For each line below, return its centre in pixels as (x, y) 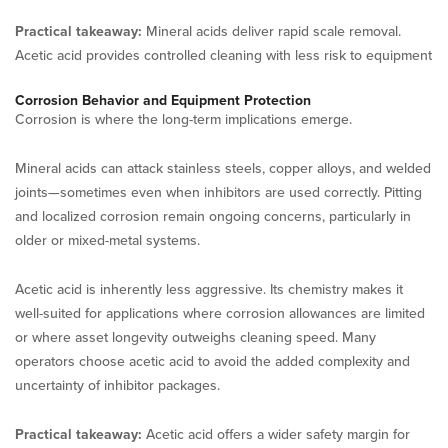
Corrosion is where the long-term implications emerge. (183, 119)
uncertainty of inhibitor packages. (117, 385)
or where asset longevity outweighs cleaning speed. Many (195, 337)
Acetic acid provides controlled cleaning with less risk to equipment (223, 55)
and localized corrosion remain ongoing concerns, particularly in (213, 216)
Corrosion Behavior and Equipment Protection (163, 100)
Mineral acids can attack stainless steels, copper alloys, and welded (223, 168)
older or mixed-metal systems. (107, 240)
